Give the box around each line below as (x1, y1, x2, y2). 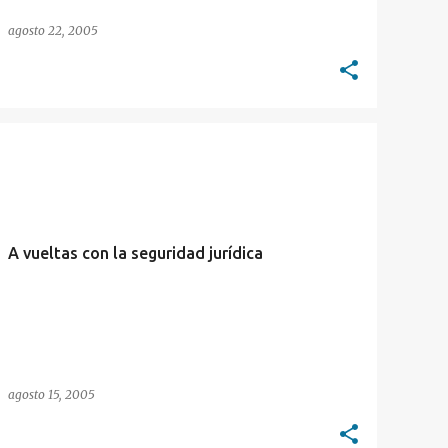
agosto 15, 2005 (8, 387, 95, 402)
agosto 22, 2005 (8, 23, 98, 38)
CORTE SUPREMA (16, 152, 105, 164)
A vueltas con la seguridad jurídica (8, 244, 263, 262)
